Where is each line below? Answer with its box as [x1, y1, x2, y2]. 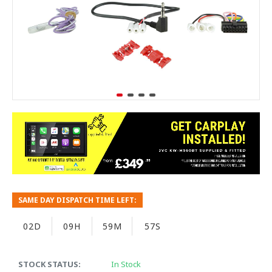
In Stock [111, 259, 141, 270]
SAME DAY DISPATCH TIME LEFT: [18, 195, 137, 206]
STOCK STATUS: [18, 259, 81, 270]
